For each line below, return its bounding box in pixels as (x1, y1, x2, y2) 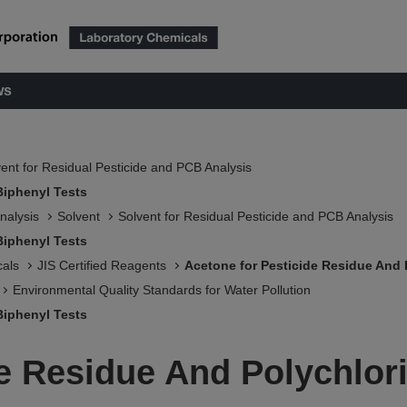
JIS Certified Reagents (37, 258, 166, 273)
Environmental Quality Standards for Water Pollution (13, 283, 311, 297)
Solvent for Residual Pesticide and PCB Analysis (118, 209, 393, 223)
